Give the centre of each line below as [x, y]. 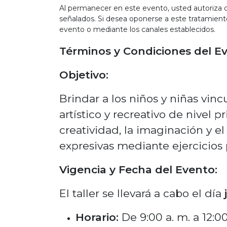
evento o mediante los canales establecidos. [137, 29]
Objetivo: [84, 75]
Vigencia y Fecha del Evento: [138, 169]
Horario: [97, 217]
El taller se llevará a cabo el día [140, 193]
